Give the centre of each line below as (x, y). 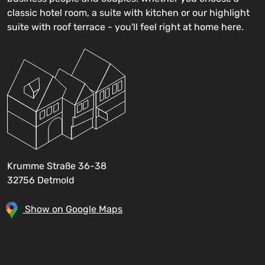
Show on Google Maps (73, 209)
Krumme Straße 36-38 (57, 166)
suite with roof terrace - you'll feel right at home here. (125, 27)
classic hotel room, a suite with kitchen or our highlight (128, 13)
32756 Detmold (41, 180)
